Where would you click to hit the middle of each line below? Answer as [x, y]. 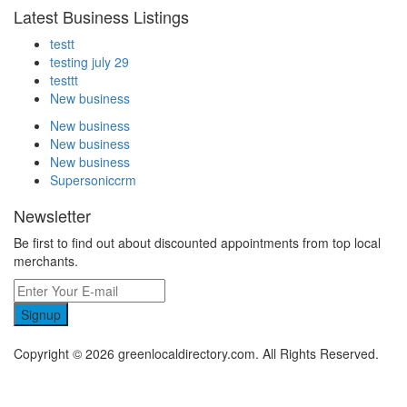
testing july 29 [89, 62]
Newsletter [52, 216]
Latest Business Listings [101, 17]
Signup [41, 315]
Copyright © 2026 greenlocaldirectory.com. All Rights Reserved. [196, 354]
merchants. [46, 261]
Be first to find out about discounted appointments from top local [197, 243]
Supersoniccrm [93, 180]
